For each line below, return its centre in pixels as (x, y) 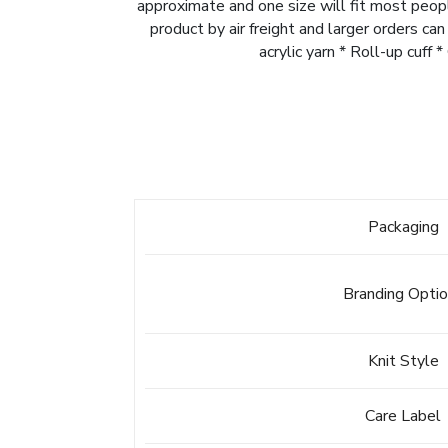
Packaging (403, 227)
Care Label (403, 416)
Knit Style (403, 361)
